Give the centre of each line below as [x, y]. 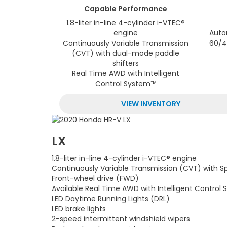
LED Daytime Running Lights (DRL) [111, 199]
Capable [101, 9]
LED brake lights [79, 209]
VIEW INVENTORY [150, 104]
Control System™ [126, 84]
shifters [126, 64]
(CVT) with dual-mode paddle [126, 53]
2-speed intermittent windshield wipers [121, 219]
